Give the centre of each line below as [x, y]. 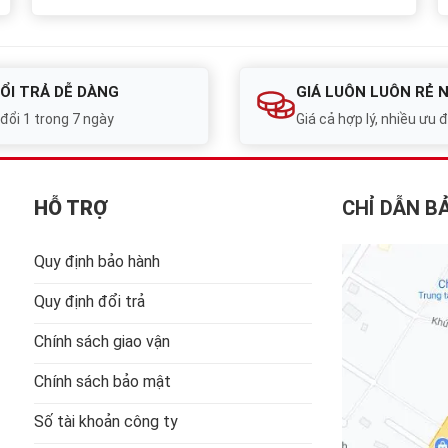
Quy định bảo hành [97, 261]
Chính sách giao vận [102, 341]
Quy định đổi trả [89, 301]
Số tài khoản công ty [106, 421]
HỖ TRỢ [71, 207]
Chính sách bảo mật [102, 381]
